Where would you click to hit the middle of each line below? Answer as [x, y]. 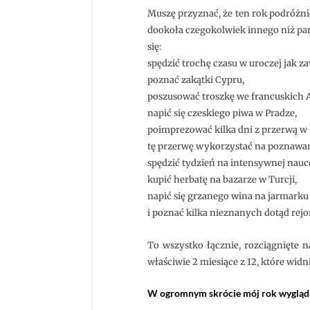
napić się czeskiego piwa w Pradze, [222, 113]
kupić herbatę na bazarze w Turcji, [222, 179]
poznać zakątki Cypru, [196, 80]
